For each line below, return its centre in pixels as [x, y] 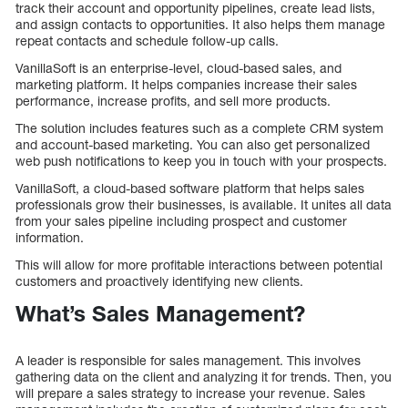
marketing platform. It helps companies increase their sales [186, 85]
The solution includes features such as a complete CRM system [199, 128]
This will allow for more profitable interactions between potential [199, 265]
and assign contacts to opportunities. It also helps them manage [200, 25]
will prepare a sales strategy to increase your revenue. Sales [190, 393]
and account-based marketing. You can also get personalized [193, 145]
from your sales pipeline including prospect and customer [181, 221]
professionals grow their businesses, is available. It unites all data [204, 205]
